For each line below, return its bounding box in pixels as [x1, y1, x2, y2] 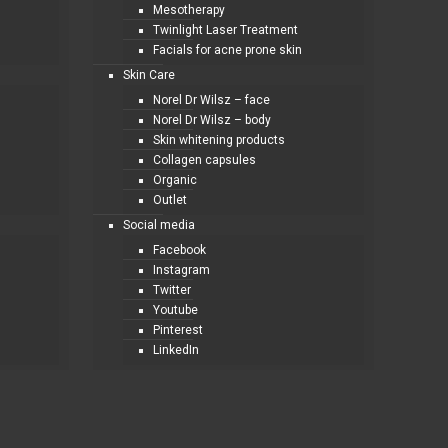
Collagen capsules [153, 153, 257, 167]
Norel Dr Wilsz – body [153, 113, 272, 127]
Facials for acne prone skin [153, 43, 303, 57]
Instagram [153, 263, 211, 277]
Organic [153, 173, 198, 187]
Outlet [153, 193, 188, 207]
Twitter [153, 283, 192, 297]
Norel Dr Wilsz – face [153, 93, 271, 107]
